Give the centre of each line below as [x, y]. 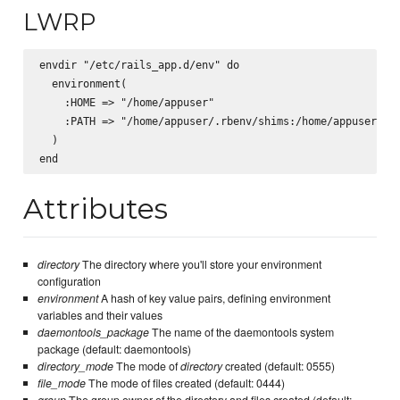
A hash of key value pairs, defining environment [214, 299]
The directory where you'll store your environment [200, 265]
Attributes [96, 209]
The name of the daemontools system [241, 333]
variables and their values [100, 316]
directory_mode [75, 367]
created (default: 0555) [278, 367]
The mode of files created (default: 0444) [185, 383]
